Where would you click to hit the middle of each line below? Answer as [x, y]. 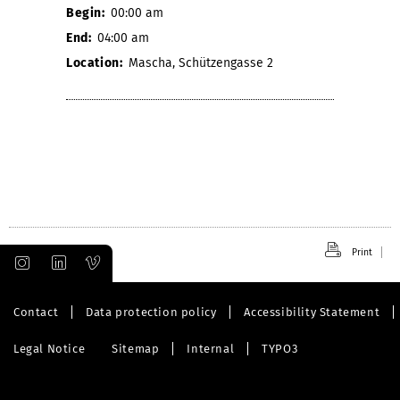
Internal [211, 348]
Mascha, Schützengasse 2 [201, 62]
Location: [96, 62]
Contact [36, 312]
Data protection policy [151, 312]
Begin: [87, 12]
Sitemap [136, 348]
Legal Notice [50, 348]
